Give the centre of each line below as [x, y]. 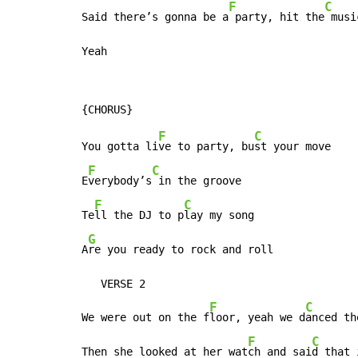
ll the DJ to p [139, 215]
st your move [292, 147]
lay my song [219, 215]
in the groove [197, 181]
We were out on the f [145, 318]
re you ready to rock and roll [181, 250]
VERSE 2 [113, 284]
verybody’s [120, 181]
